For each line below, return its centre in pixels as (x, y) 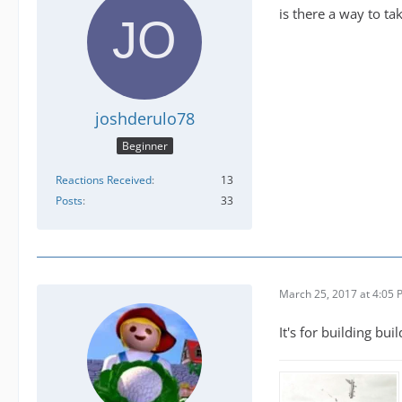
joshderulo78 (144, 119)
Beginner (144, 145)
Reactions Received (104, 179)
